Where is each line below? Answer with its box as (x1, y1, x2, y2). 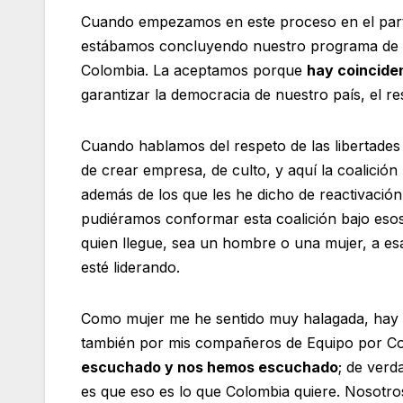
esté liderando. (81, 257, 180, 276)
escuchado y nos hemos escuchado (81, 357, 338, 376)
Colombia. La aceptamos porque (81, 60, 307, 79)
